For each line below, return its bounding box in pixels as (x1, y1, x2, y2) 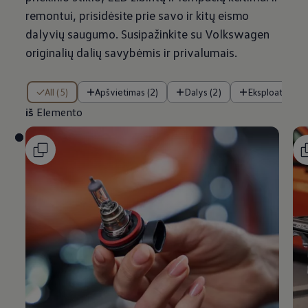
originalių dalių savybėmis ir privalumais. (25, 45, 237, 60)
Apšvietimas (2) (100, 86, 159, 98)
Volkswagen (204, 26, 269, 42)
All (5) (50, 86, 68, 98)
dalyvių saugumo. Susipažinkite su (25, 26, 202, 42)
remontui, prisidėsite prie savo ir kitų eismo (25, 8, 250, 23)
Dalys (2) (191, 86, 221, 98)
